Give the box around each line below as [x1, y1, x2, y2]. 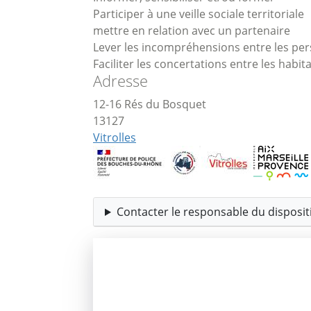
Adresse [93, 70, 148, 92]
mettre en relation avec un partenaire [93, 23, 290, 38]
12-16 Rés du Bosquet [93, 96, 206, 112]
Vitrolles [93, 130, 136, 145]
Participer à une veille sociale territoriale [93, 6, 304, 22]
